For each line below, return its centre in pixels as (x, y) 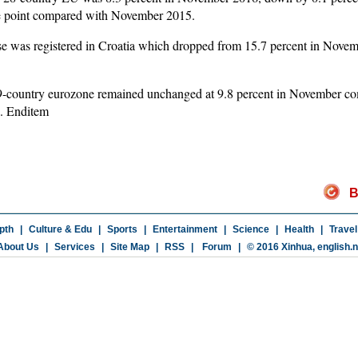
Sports (122, 229)
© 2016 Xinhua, (282, 247)
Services (74, 247)
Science (251, 229)
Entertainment (185, 229)
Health (299, 229)
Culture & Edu (60, 229)
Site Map (129, 247)
